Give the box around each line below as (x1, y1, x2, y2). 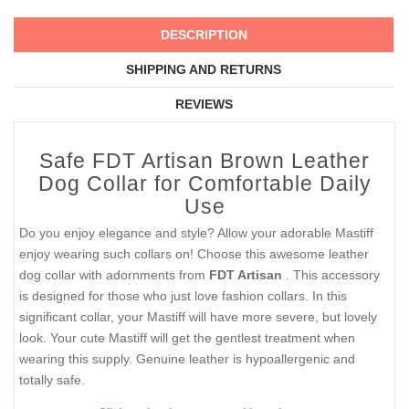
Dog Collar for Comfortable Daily (37, 172, 372, 196)
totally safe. (19, 372, 85, 388)
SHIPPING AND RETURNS (126, 62, 281, 78)
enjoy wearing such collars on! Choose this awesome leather (19, 246, 369, 262)
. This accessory (286, 267, 380, 283)
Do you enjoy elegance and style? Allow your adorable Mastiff (19, 225, 373, 241)
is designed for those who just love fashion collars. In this (19, 288, 347, 304)
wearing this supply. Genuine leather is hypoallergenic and (19, 351, 355, 367)
